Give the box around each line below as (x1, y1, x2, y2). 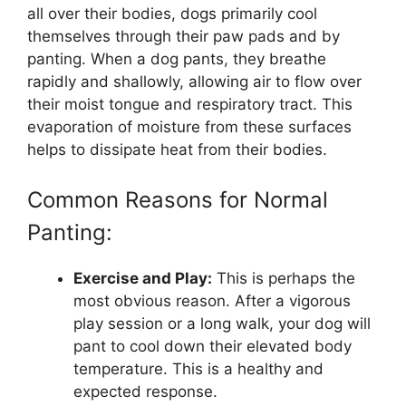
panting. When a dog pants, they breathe (27, 49, 326, 68)
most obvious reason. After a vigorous (73, 292, 351, 311)
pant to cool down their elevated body (73, 337, 352, 356)
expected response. (73, 382, 217, 401)
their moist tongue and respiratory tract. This (27, 94, 353, 113)
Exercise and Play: (73, 269, 212, 288)
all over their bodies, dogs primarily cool (27, 4, 317, 23)
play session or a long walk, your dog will (73, 314, 371, 333)
